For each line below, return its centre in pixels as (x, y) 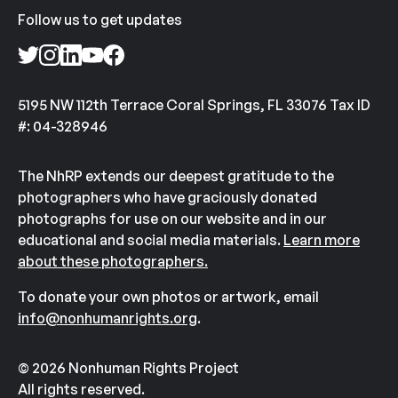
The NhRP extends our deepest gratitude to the (176, 176)
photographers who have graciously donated (167, 198)
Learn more (322, 240)
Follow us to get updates (100, 20)
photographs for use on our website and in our (172, 219)
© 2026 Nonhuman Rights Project (128, 368)
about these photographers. (113, 262)
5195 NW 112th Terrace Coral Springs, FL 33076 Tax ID (194, 105)
